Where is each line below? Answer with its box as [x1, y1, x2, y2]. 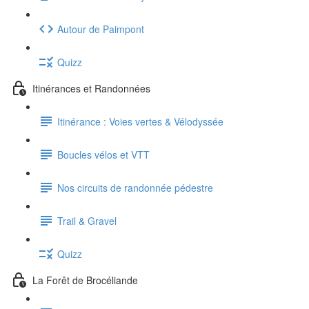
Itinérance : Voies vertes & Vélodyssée [57, 114, 223, 128]
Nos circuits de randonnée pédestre [57, 180, 213, 195]
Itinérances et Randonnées [32, 81, 150, 95]
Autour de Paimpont [57, 21, 144, 36]
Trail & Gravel [57, 213, 117, 228]
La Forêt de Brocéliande [32, 272, 138, 287]
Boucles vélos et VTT [57, 147, 150, 161]
